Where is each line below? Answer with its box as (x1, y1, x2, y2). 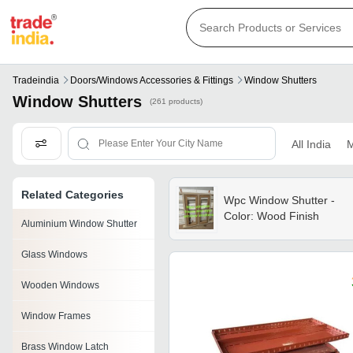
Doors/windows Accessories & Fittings (70, 75, 233, 87)
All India (291, 137, 331, 150)
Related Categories (21, 188, 124, 202)
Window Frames (21, 310, 91, 322)
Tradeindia (13, 75, 59, 87)
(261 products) (150, 97, 203, 106)
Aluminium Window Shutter (21, 218, 137, 230)
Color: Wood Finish (223, 210, 319, 223)
